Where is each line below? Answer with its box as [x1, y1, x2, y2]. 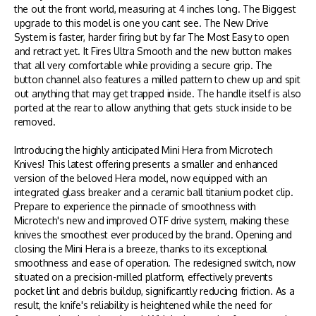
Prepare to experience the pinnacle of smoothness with [14, 200, 257, 212]
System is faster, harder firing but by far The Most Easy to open [14, 31, 289, 43]
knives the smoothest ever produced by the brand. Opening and [14, 229, 293, 241]
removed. [14, 116, 56, 128]
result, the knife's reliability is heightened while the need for [14, 299, 272, 311]
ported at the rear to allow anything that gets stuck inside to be [14, 102, 292, 114]
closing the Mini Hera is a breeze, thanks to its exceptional [14, 243, 268, 255]
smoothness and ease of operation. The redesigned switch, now [14, 257, 296, 269]
